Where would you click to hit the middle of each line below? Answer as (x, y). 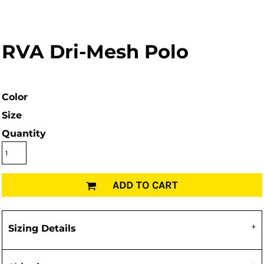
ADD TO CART (145, 185)
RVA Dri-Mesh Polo (95, 52)
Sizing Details (42, 228)
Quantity (24, 133)
